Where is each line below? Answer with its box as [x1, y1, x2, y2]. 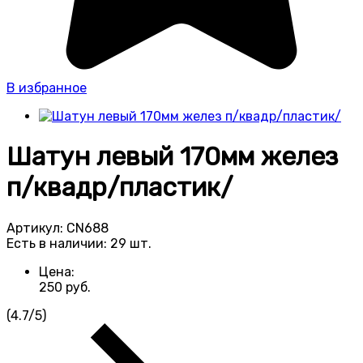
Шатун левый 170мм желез [6, 141, 338, 173]
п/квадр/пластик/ [6, 172, 233, 203]
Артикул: [6, 220, 66, 236]
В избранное [6, 80, 87, 96]
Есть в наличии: [6, 235, 110, 251]
